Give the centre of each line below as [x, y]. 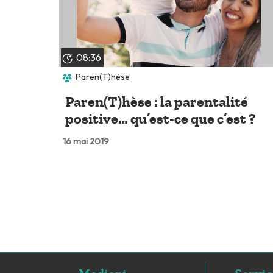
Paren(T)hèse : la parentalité [156, 101]
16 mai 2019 [86, 141]
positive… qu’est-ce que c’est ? [160, 119]
